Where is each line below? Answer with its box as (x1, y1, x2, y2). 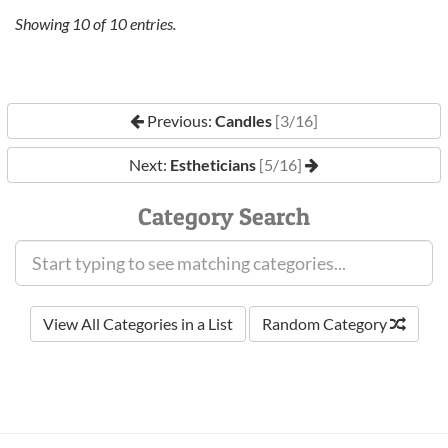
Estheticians (170, 155, 256, 174)
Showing (15, 14, 72, 33)
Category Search (138, 202, 310, 231)
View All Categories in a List (42, 314, 233, 333)
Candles (215, 111, 272, 130)
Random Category (261, 314, 390, 333)
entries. (127, 14, 176, 33)
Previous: (144, 111, 215, 130)
